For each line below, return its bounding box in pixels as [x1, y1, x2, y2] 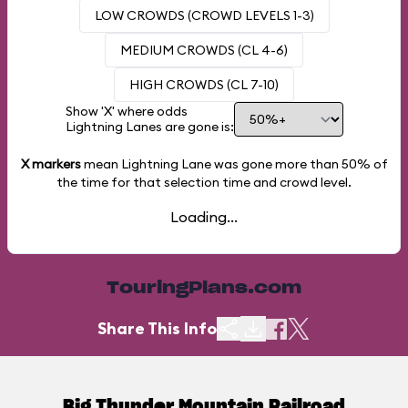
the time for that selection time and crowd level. [56, 174, 352, 190]
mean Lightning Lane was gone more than [80, 156, 342, 172]
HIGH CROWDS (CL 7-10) [129, 76, 279, 93]
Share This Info [97, 318, 217, 339]
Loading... [170, 208, 238, 226]
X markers [20, 156, 81, 172]
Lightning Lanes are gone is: [65, 118, 234, 135]
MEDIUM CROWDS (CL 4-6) [120, 42, 288, 58]
